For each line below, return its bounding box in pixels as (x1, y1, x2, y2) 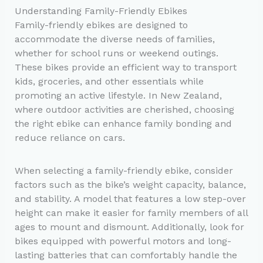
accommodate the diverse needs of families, (14, 33, 215, 45)
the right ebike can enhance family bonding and (14, 117, 232, 129)
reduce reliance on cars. (14, 131, 125, 143)
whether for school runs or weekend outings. (14, 47, 218, 59)
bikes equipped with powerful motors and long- (14, 235, 231, 247)
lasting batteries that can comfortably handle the (14, 249, 237, 261)
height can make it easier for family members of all (14, 207, 248, 218)
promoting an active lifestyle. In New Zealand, (14, 89, 222, 101)
